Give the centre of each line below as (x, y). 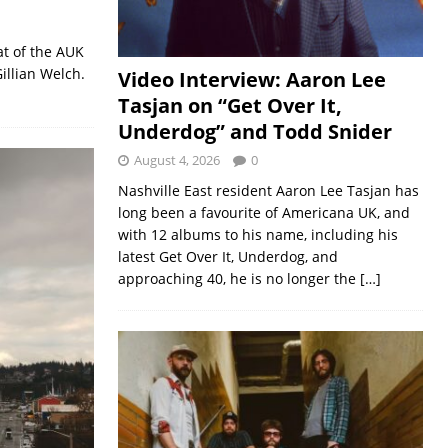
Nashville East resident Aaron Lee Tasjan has (268, 190)
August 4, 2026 (176, 159)
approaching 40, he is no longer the (238, 278)
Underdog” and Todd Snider (254, 131)
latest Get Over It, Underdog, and (227, 256)
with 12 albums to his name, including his (257, 234)
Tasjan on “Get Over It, (229, 105)
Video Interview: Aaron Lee (251, 79)
